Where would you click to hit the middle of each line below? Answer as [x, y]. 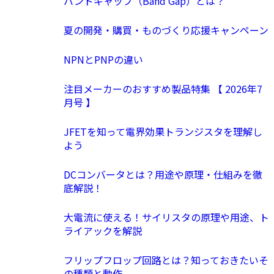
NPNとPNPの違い [103, 59]
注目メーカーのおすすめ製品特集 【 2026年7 [163, 88]
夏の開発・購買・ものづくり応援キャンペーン [166, 30]
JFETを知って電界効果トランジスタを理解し [163, 131]
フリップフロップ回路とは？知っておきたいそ [166, 260]
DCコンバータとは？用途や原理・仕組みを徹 [163, 174]
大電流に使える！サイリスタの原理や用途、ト [166, 217]
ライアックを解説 [103, 230]
